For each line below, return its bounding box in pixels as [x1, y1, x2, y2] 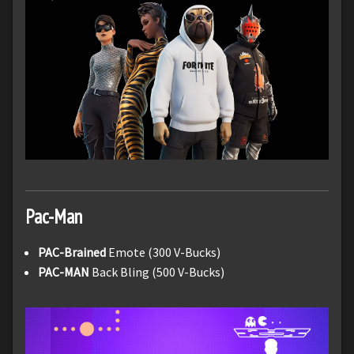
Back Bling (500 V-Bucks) [92, 263, 224, 280]
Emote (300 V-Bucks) [106, 243, 220, 260]
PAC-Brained [38, 243, 106, 260]
